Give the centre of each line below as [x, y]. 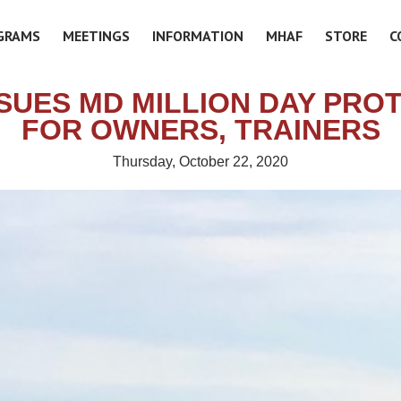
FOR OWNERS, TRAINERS [200, 130]
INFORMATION [198, 35]
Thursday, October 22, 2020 [200, 162]
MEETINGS [97, 35]
